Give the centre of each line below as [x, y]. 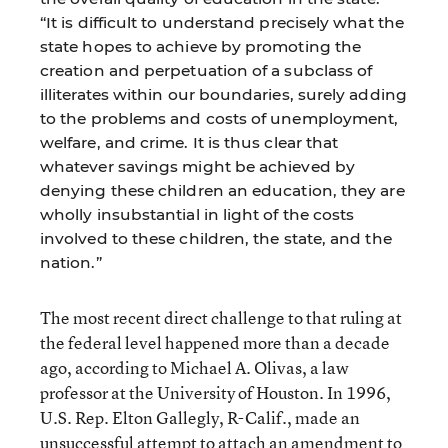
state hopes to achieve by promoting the [201, 46]
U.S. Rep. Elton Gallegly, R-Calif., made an [200, 417]
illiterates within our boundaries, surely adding [223, 94]
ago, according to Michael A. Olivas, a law [194, 367]
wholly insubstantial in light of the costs [197, 214]
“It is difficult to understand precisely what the [222, 22]
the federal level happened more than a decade [215, 342]
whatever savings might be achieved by [197, 166]
